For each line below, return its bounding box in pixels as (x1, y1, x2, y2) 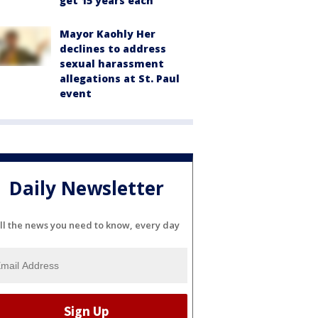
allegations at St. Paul (60, 72, 180, 85)
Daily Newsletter (9, 175, 164, 202)
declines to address (60, 42, 166, 55)
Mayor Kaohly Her (60, 27, 155, 40)
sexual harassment (60, 57, 164, 70)
